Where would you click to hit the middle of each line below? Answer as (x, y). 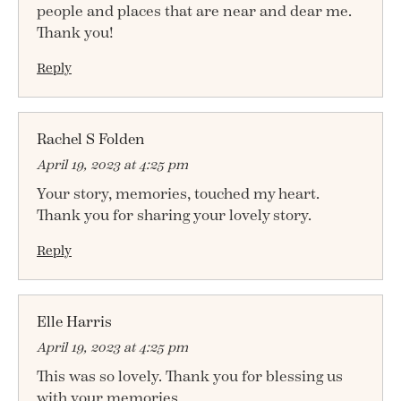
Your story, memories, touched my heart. (178, 194)
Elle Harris (74, 322)
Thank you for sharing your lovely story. (174, 215)
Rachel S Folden (90, 139)
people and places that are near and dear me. (194, 11)
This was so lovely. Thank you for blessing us (190, 376)
